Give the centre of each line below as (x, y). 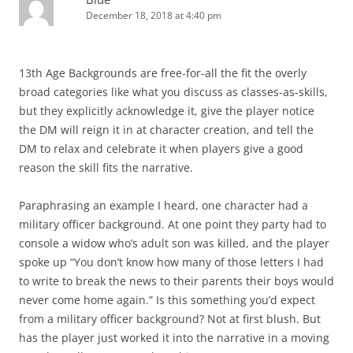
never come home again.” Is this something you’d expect (167, 300)
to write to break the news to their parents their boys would (176, 281)
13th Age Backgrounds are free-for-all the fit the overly (163, 73)
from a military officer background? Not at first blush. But (170, 319)
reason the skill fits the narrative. (106, 167)
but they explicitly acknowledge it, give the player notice (167, 111)
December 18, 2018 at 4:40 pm (154, 15)
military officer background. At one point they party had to (173, 224)
